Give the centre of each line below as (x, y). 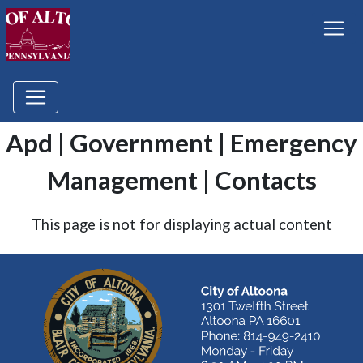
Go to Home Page (181, 259)
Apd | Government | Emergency (181, 143)
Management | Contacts (181, 180)
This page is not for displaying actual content (181, 224)
